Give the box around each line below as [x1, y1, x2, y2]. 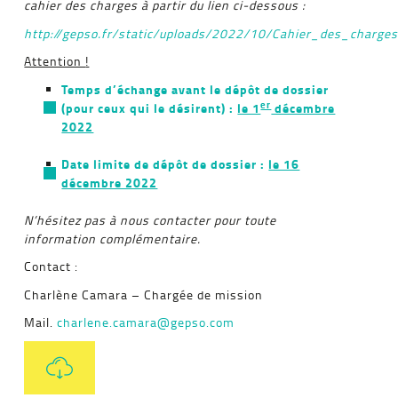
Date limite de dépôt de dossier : [61, 154, 269, 173]
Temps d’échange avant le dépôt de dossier [61, 79, 330, 99]
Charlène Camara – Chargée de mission [24, 285, 264, 303]
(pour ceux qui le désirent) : [61, 98, 238, 117]
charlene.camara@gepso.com [57, 314, 235, 331]
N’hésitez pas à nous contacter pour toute [24, 211, 277, 228]
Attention [24, 52, 86, 70]
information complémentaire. [24, 229, 202, 247]
